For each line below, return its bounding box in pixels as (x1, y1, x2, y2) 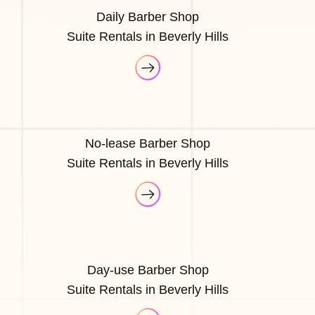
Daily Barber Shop (96, 9, 200, 24)
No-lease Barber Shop (85, 136, 211, 150)
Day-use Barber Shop (86, 262, 209, 277)
